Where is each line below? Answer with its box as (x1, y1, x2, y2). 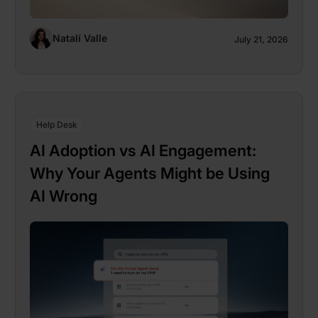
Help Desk (36, 119, 77, 131)
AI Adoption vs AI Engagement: (30, 141, 256, 160)
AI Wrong (30, 187, 97, 206)
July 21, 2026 (234, 33, 288, 45)
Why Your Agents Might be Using (30, 164, 270, 183)
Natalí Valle (53, 32, 107, 45)
